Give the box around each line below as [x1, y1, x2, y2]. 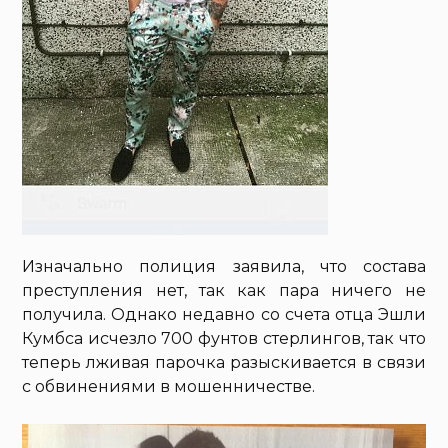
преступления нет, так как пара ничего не [22, 280, 426, 300]
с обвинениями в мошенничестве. [22, 376, 316, 396]
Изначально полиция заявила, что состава [22, 256, 426, 276]
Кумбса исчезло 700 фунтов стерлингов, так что [22, 328, 426, 348]
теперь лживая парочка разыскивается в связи [22, 352, 426, 372]
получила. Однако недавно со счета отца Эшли [22, 304, 426, 324]
